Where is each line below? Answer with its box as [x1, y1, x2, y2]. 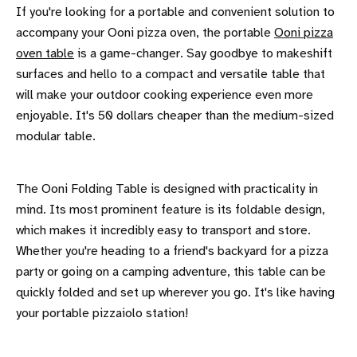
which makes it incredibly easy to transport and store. [16, 223, 311, 237]
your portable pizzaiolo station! [16, 306, 188, 320]
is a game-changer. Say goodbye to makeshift [74, 46, 332, 61]
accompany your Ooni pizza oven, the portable [16, 25, 274, 40]
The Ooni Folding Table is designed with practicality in [16, 182, 318, 196]
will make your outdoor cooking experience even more [16, 88, 313, 102]
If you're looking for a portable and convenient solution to [16, 5, 335, 19]
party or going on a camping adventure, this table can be [16, 265, 326, 279]
